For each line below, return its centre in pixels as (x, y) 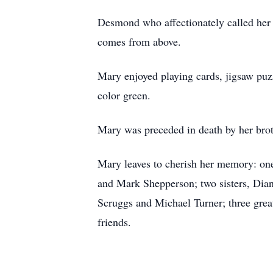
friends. (114, 222)
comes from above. (139, 41)
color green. (124, 95)
